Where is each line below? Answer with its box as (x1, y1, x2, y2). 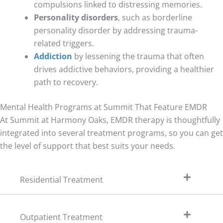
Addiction (34, 50, 72, 62)
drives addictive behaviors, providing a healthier (34, 63, 214, 75)
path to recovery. (34, 76, 98, 88)
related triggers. (34, 37, 94, 49)
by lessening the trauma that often (72, 50, 204, 62)
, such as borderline (118, 11, 192, 23)
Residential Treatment (20, 174, 103, 185)
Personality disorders (34, 11, 118, 23)
